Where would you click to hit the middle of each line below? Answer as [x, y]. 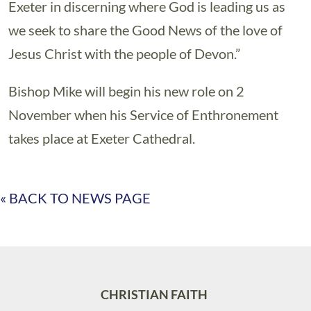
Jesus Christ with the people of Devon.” [124, 53]
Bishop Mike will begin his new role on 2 [126, 91]
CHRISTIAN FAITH [154, 294]
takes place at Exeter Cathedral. [102, 138]
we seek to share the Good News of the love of [145, 30]
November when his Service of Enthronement [143, 115]
